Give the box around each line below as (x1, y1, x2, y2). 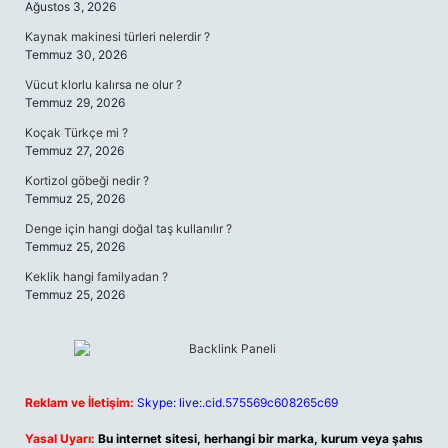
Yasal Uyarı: (25, 431, 95, 446)
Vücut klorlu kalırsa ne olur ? (25, 77, 182, 92)
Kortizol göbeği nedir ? (25, 173, 149, 188)
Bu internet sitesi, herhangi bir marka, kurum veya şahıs (98, 431, 423, 446)
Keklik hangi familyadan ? (25, 269, 168, 284)
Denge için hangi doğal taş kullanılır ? (25, 221, 232, 236)
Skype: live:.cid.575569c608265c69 (137, 395, 338, 410)
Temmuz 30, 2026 (25, 47, 127, 62)
